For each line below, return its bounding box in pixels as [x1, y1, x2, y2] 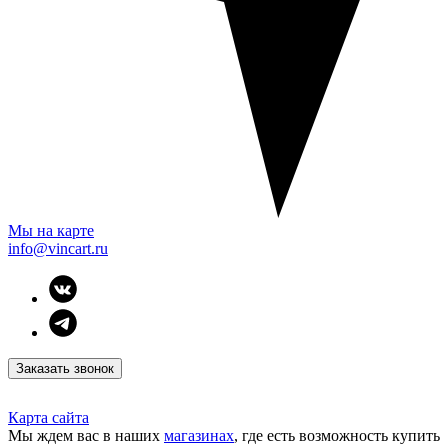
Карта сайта [8, 408, 89, 426]
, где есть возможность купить [234, 426, 440, 444]
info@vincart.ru [8, 239, 108, 257]
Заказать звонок [16, 360, 114, 376]
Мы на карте [8, 221, 94, 239]
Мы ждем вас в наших [8, 426, 164, 444]
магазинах [164, 426, 234, 444]
